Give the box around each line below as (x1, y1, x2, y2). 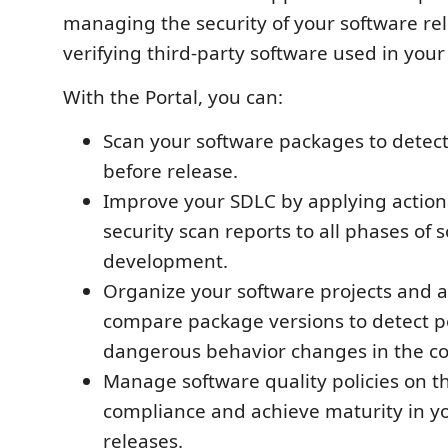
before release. (103, 157, 238, 184)
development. (103, 247, 228, 274)
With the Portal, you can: (63, 83, 283, 110)
